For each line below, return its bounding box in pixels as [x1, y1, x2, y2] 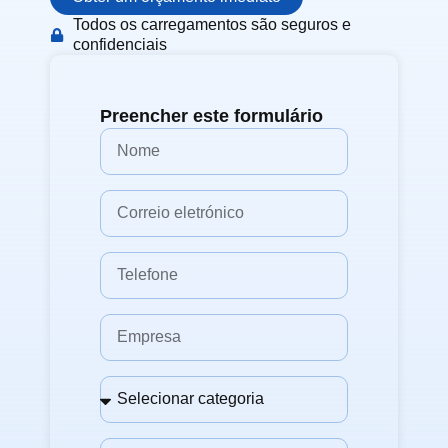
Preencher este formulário [100, 105, 323, 126]
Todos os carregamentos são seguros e [72, 15, 351, 33]
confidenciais [72, 35, 167, 53]
